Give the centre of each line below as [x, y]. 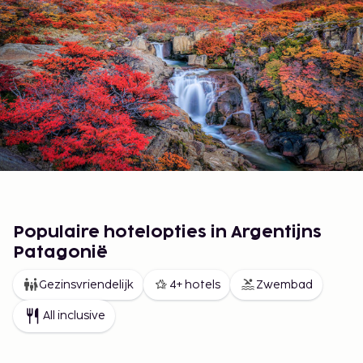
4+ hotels [195, 284]
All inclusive [74, 316]
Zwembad [284, 284]
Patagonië [60, 252]
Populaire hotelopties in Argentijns [167, 232]
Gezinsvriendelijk [86, 284]
